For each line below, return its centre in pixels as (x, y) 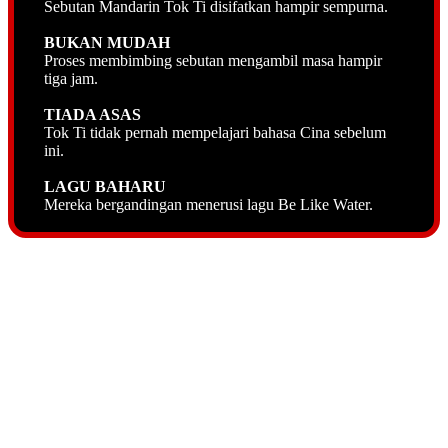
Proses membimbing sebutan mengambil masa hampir (213, 60)
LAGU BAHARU (105, 186)
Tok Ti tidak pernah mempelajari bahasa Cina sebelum (215, 132)
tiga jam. (71, 78)
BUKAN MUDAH (107, 42)
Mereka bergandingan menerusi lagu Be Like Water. (209, 204)
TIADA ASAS (93, 114)
